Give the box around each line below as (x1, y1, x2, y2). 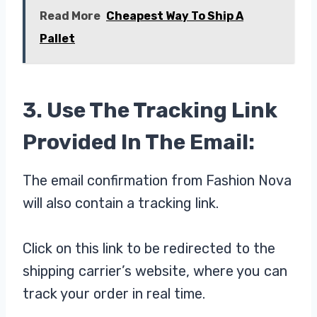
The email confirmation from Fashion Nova (23, 172, 292, 190)
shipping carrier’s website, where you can (23, 263, 287, 280)
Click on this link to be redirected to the (23, 240, 275, 258)
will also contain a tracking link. (23, 195, 219, 212)
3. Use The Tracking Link (23, 98, 277, 124)
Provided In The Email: (23, 129, 259, 156)
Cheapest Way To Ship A (106, 9, 243, 23)
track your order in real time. (23, 285, 205, 303)
